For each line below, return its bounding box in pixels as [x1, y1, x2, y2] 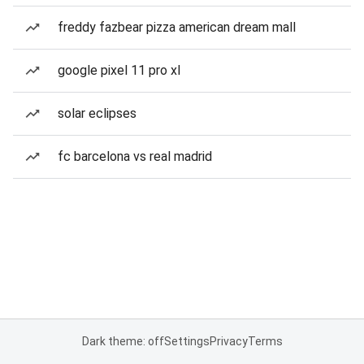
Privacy [209, 335, 248, 348]
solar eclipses [58, 106, 136, 121]
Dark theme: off [81, 335, 164, 348]
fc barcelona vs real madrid [58, 149, 212, 164]
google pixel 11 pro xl [58, 63, 180, 78]
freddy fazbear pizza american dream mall [58, 19, 296, 35]
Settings [163, 335, 210, 348]
